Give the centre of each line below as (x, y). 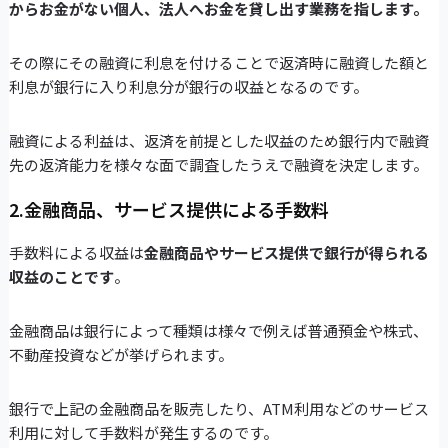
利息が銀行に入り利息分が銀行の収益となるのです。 (188, 87)
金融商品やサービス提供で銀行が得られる (286, 253)
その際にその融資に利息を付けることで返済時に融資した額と (218, 63)
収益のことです (61, 277)
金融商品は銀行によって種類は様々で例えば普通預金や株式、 (218, 331)
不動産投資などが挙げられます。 (120, 355)
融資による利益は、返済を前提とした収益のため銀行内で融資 (218, 141)
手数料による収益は (76, 253)
